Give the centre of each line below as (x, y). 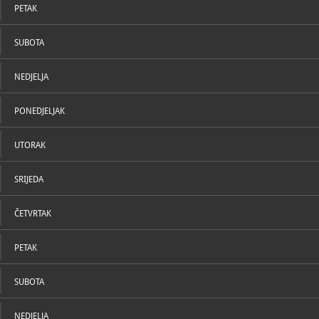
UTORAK (30, 145)
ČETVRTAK (33, 214)
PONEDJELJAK (40, 111)
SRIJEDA (29, 179)
